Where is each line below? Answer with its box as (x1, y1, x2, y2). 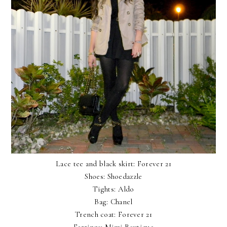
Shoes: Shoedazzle (85, 171, 142, 181)
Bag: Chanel (94, 197, 133, 206)
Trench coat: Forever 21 (75, 209, 152, 219)
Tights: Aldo (93, 184, 134, 194)
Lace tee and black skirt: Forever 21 (56, 159, 171, 168)
